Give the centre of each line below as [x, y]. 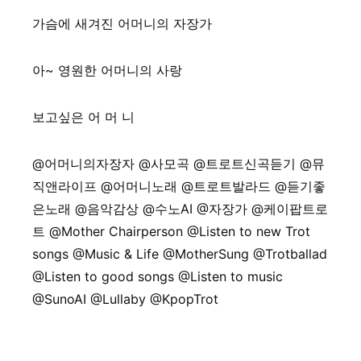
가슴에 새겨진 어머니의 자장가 [122, 23]
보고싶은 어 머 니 [83, 117]
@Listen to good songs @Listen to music [158, 276]
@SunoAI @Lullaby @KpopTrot [125, 299]
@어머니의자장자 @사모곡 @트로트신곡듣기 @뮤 [178, 164]
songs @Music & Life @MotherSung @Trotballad [180, 254]
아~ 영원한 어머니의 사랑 [107, 70]
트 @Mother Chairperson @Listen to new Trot [171, 231]
